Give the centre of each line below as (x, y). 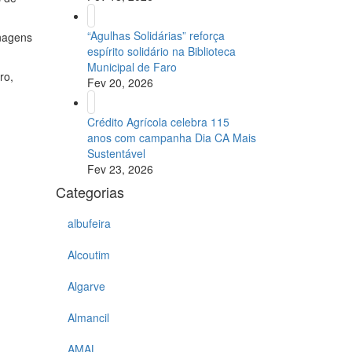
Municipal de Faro (132, 67)
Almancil (88, 318)
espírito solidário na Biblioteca (161, 51)
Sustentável (116, 154)
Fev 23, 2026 (120, 169)
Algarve (86, 286)
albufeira (89, 224)
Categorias (90, 192)
